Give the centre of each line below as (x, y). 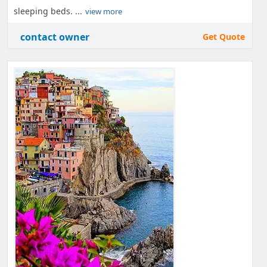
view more (104, 11)
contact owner (55, 37)
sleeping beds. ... (48, 11)
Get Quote (224, 37)
